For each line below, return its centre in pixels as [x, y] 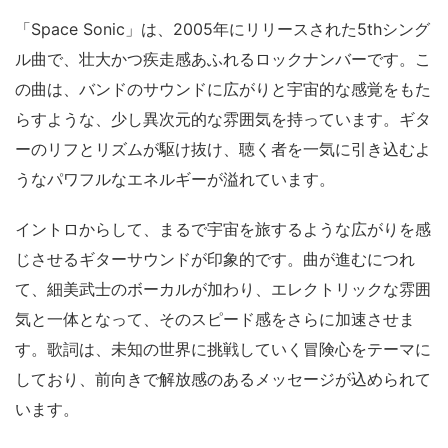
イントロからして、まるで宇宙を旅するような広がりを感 [223, 228]
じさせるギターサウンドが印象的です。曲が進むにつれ [215, 258]
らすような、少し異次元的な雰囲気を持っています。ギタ [223, 118]
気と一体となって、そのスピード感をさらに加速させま [215, 318]
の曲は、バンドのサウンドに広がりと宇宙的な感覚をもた [223, 88]
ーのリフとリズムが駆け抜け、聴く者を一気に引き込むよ [223, 148]
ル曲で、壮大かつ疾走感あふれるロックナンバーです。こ [223, 58]
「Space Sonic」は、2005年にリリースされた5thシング [222, 28]
